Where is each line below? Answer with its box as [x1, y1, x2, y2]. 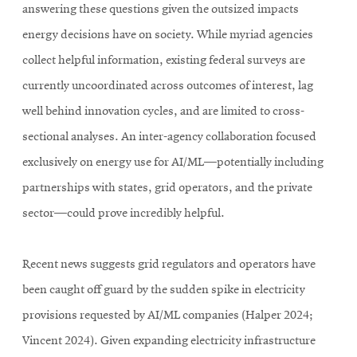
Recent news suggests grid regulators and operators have [22, 258, 316, 272]
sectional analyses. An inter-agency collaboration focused [22, 131, 316, 144]
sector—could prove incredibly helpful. [22, 207, 225, 221]
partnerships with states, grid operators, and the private [22, 182, 312, 195]
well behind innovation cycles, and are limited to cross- [22, 105, 304, 119]
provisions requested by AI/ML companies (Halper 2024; [22, 309, 313, 323]
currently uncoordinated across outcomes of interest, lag [22, 80, 313, 93]
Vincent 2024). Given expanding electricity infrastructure [22, 335, 316, 348]
